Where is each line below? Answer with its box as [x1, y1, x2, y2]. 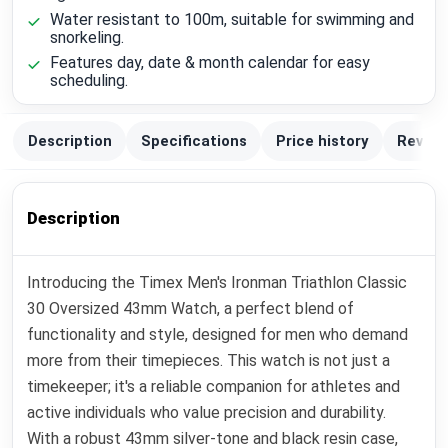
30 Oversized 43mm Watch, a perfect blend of [27, 298, 355, 318]
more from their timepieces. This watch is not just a [27, 350, 391, 370]
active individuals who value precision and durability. [27, 402, 387, 422]
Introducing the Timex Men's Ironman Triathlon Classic [27, 272, 408, 292]
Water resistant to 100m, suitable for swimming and [49, 9, 414, 29]
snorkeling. [49, 27, 124, 47]
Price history [275, 132, 368, 151]
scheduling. [49, 70, 128, 90]
